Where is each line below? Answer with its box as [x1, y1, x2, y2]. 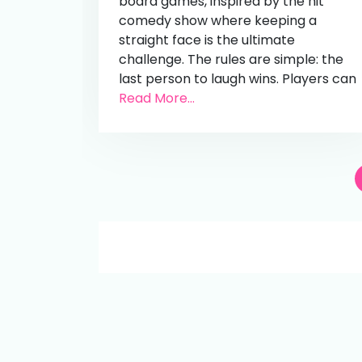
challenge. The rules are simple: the [119, 49, 343, 69]
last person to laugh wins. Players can [119, 69, 356, 88]
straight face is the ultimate [119, 30, 295, 49]
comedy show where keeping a [119, 11, 317, 30]
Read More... [119, 88, 195, 107]
